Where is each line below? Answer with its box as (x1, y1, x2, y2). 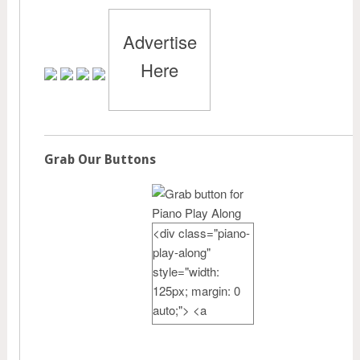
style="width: (152, 263, 219, 280)
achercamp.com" (152, 340, 243, 358)
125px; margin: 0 (152, 282, 240, 300)
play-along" (152, 243, 211, 261)
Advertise (122, 29, 197, 55)
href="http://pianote (152, 321, 251, 338)
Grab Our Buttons (44, 152, 156, 168)
